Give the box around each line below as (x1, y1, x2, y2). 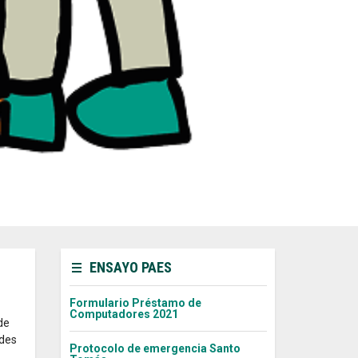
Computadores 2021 (69, 308, 178, 321)
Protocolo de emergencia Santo (69, 342, 241, 356)
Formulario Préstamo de (69, 296, 201, 310)
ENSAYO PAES (89, 258, 172, 276)
